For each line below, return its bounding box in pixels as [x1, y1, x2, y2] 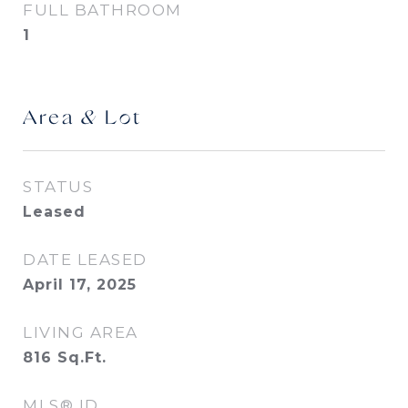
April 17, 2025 [23, 276, 137, 293]
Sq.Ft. [57, 349, 107, 366]
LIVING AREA [23, 323, 138, 342]
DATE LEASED [23, 250, 148, 269]
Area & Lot [23, 108, 142, 129]
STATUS [23, 178, 93, 196]
